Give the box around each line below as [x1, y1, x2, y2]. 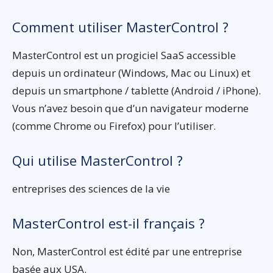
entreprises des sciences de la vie [12, 181, 170, 196]
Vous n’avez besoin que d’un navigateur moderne [12, 101, 249, 115]
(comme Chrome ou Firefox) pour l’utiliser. [12, 118, 216, 133]
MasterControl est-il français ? [12, 213, 205, 232]
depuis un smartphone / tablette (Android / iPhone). [12, 83, 261, 97]
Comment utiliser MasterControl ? [12, 17, 229, 36]
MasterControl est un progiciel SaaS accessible [12, 48, 236, 62]
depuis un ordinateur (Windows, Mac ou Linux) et [12, 65, 250, 80]
